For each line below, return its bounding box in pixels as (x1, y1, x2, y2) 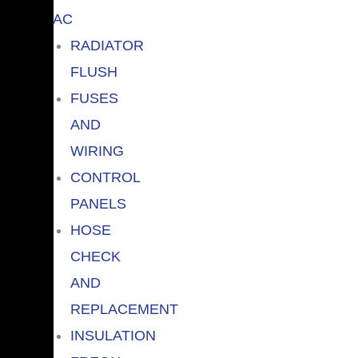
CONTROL (70, 169, 140, 185)
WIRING (70, 142, 124, 159)
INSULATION (70, 327, 156, 344)
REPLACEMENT (70, 300, 178, 317)
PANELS (70, 195, 126, 212)
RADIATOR (70, 37, 144, 54)
